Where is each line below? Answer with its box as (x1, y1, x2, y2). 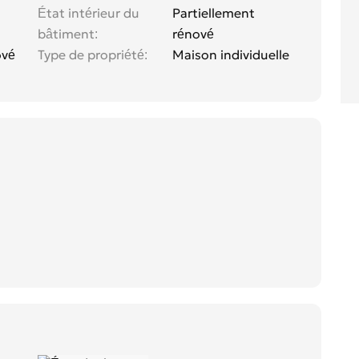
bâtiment (38, 26, 95, 42)
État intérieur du (38, 5, 139, 22)
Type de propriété (38, 46, 144, 63)
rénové (172, 26, 214, 42)
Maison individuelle (172, 46, 289, 63)
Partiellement (172, 5, 255, 22)
